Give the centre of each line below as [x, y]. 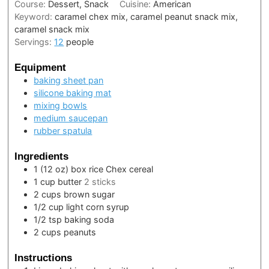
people [80, 42]
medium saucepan [71, 118]
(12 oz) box [64, 169]
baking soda [89, 219]
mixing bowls [61, 106]
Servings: [35, 42]
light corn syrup [98, 207]
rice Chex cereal [121, 169]
